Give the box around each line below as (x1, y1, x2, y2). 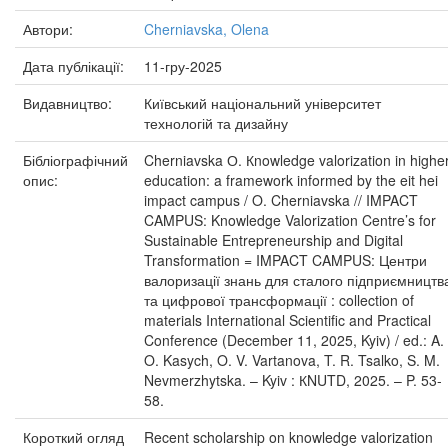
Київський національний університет (144, 93, 381, 113)
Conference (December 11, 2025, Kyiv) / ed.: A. (144, 330, 444, 350)
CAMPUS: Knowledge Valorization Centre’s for (144, 210, 436, 230)
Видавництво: (23, 93, 116, 113)
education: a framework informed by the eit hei (144, 170, 438, 190)
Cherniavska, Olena (144, 19, 269, 39)
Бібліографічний (23, 150, 128, 170)
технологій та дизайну (144, 113, 288, 133)
